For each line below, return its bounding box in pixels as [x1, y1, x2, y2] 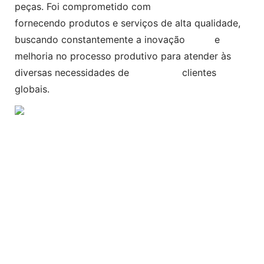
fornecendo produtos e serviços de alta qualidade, [15, 17, 240, 29]
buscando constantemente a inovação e [15, 34, 220, 46]
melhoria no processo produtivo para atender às [15, 50, 231, 62]
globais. [15, 83, 49, 95]
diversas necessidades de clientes [15, 67, 216, 79]
